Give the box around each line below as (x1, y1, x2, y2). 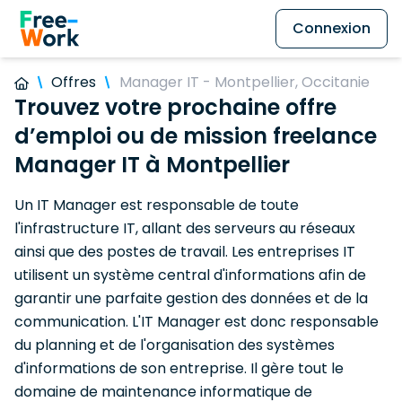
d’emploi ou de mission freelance (14, 121, 377, 151)
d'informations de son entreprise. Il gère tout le (14, 358, 344, 379)
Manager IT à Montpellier (14, 150, 290, 179)
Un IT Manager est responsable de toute (14, 195, 299, 215)
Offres (51, 72, 97, 92)
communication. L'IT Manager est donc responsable (14, 311, 379, 332)
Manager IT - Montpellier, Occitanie (118, 72, 370, 92)
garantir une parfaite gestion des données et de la (14, 288, 368, 309)
